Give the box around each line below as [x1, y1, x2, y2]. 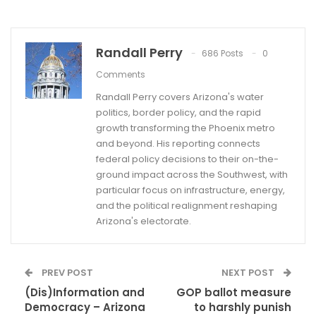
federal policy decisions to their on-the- [96, 152, 279, 166]
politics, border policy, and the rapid [96, 106, 261, 120]
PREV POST [39, 266, 93, 280]
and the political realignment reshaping [96, 199, 277, 213]
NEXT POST [221, 266, 276, 280]
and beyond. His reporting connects [96, 137, 260, 151]
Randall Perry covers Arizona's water [96, 90, 264, 104]
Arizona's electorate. [96, 214, 191, 229]
